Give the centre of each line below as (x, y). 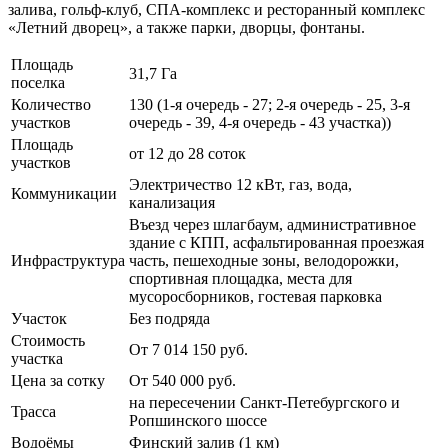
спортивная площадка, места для (240, 278)
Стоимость (48, 340)
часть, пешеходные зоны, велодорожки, (264, 260)
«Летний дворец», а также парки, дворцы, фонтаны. (186, 27)
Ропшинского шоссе (198, 420)
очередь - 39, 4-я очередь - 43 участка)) (260, 122)
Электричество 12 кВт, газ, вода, (240, 184)
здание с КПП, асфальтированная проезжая (276, 242)
